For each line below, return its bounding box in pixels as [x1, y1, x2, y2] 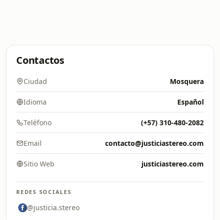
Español [177, 97, 204, 107]
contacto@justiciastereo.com [105, 138, 204, 148]
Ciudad [24, 77, 47, 86]
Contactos [16, 54, 64, 67]
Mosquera [170, 77, 204, 86]
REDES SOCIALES [16, 188, 72, 195]
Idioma [24, 97, 47, 107]
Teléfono [24, 118, 52, 127]
